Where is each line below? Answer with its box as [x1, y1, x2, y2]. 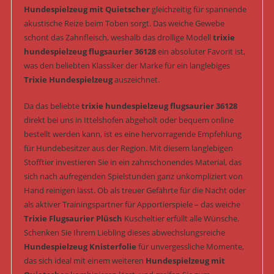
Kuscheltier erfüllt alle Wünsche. [122, 213, 239, 224]
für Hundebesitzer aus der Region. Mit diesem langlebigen [23, 143, 233, 154]
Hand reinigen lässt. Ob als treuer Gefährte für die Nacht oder [23, 185, 246, 196]
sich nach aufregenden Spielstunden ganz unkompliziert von [23, 171, 243, 182]
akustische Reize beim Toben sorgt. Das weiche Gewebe [23, 18, 224, 29]
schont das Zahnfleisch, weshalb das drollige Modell [23, 32, 213, 43]
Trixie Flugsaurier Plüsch [23, 213, 122, 224]
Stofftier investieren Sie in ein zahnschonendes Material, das [23, 157, 242, 168]
